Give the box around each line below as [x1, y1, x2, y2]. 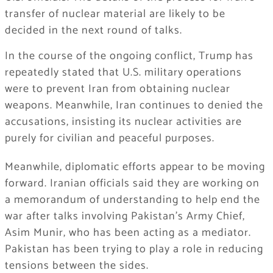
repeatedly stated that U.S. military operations [4, 63, 242, 82]
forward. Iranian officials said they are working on [4, 174, 260, 193]
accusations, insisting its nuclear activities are [4, 113, 242, 132]
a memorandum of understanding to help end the [4, 191, 260, 210]
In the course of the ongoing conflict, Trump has [4, 47, 253, 66]
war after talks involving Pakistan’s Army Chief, [4, 207, 245, 226]
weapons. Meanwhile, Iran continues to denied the [4, 96, 263, 115]
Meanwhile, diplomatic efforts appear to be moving [4, 158, 265, 177]
